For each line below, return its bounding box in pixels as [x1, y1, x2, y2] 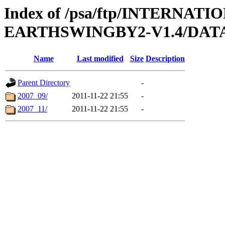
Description [146, 54, 185, 63]
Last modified [76, 54, 124, 63]
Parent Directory [18, 78, 70, 87]
